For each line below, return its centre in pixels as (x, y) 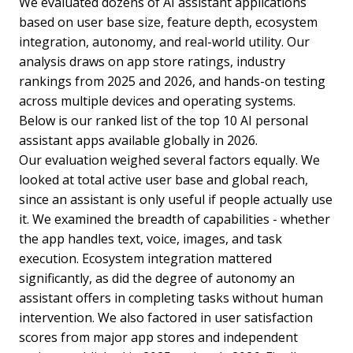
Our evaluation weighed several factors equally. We (169, 160)
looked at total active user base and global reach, (163, 180)
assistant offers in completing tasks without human (171, 298)
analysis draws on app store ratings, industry (152, 62)
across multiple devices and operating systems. (157, 101)
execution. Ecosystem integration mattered (145, 259)
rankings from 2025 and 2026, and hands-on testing (172, 82)
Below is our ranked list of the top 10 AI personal (163, 121)
